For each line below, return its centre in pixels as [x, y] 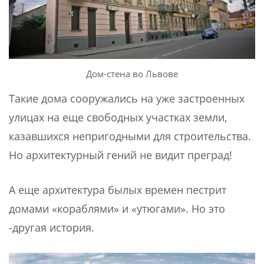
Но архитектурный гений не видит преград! [121, 155]
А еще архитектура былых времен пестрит [118, 189]
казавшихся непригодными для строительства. [130, 136]
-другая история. [52, 227]
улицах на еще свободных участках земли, [118, 117]
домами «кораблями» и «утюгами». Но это [117, 208]
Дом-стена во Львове [132, 73]
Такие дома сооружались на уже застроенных [127, 98]
